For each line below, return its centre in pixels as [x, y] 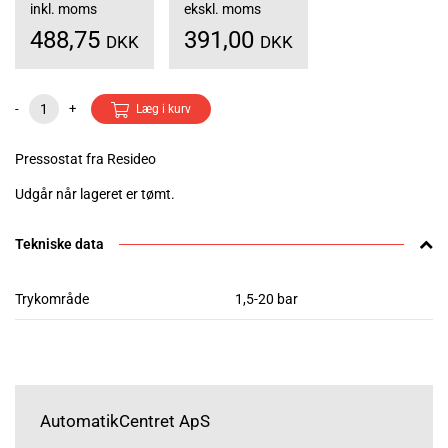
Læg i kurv [163, 109]
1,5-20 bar [266, 299]
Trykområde [52, 299]
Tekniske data [59, 244]
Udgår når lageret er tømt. [95, 194]
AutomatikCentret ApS [125, 421]
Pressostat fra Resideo [85, 159]
